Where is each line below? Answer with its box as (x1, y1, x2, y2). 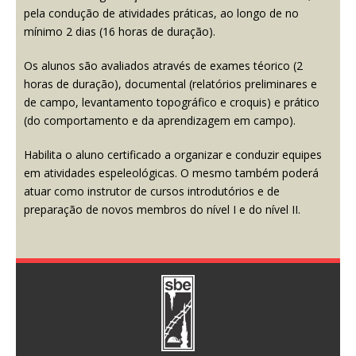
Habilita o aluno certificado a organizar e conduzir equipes (24, 146, 322, 162)
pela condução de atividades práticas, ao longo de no (24, 5, 299, 21)
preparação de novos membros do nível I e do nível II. (24, 201, 300, 217)
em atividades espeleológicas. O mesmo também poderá (24, 164, 319, 180)
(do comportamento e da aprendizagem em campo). (24, 112, 296, 128)
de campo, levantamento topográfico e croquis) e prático (24, 94, 319, 110)
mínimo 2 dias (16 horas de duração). (24, 23, 215, 39)
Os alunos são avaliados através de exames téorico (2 (24, 57, 303, 73)
